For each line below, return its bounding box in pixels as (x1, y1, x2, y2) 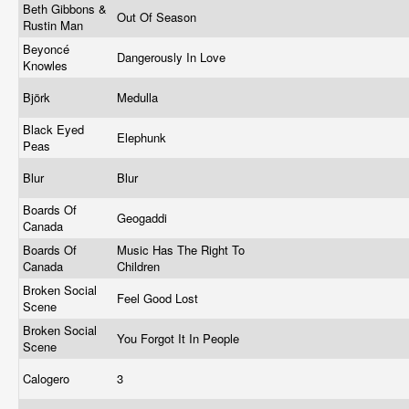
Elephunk (117, 129, 170, 146)
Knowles (23, 57, 71, 74)
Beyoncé (23, 40, 69, 58)
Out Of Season (117, 8, 200, 26)
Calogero (23, 370, 73, 387)
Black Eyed (23, 121, 84, 138)
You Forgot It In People (117, 330, 243, 347)
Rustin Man (23, 16, 87, 34)
